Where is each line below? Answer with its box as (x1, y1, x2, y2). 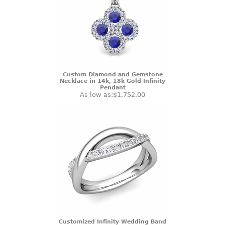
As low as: (80, 91, 113, 98)
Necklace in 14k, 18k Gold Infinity (60, 78, 165, 84)
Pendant (99, 84, 126, 91)
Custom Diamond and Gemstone (62, 71, 163, 78)
